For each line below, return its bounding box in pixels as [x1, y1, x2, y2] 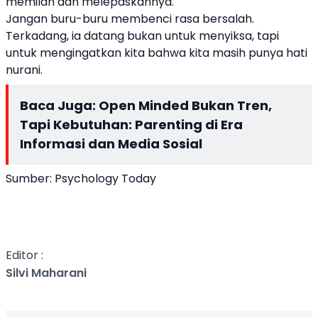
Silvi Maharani [6, 265, 87, 282]
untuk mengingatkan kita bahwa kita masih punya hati [6, 45, 307, 62]
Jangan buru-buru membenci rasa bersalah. [6, 11, 254, 28]
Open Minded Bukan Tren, [99, 97, 272, 115]
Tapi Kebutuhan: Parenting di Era [20, 116, 243, 134]
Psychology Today [55, 170, 156, 187]
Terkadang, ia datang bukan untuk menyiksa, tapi [6, 28, 279, 45]
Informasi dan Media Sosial [20, 135, 202, 153]
